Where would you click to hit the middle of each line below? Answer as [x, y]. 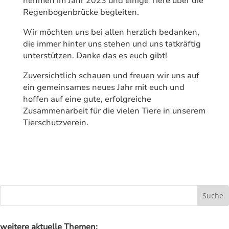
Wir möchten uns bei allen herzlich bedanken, [111, 32]
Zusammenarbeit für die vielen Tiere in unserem [114, 111]
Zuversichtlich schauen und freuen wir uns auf [111, 75]
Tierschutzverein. [55, 122]
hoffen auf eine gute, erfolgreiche [87, 99]
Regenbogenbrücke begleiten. [81, 12]
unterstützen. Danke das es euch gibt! [95, 55]
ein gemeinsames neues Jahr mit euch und [104, 87]
